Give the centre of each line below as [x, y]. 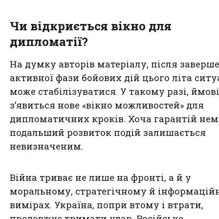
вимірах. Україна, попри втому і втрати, [107, 205]
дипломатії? [49, 41]
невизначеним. [46, 146]
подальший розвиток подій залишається [108, 132]
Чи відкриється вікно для [91, 26]
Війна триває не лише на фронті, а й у [100, 177]
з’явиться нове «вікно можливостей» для [107, 105]
